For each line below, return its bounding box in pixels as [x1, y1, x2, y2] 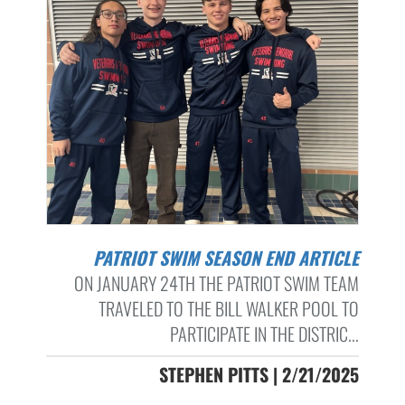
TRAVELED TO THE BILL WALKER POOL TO [98, 295, 359, 323]
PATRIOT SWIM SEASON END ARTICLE [101, 244, 359, 272]
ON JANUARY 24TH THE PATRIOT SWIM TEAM [73, 269, 359, 297]
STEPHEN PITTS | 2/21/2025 [158, 361, 359, 389]
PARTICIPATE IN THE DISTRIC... [169, 320, 359, 348]
